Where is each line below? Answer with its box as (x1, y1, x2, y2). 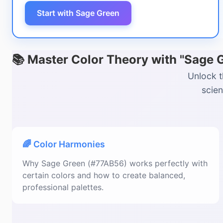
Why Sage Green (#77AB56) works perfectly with (22, 158, 208, 168)
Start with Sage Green (37, 8, 119, 18)
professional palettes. (22, 182, 104, 192)
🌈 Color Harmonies (22, 139, 105, 149)
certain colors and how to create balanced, (22, 170, 185, 180)
